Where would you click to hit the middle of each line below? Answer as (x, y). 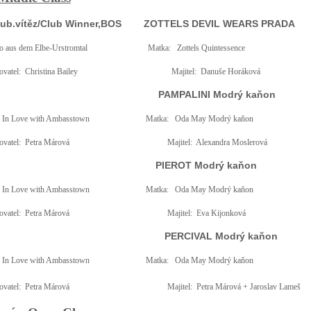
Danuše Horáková (230, 72)
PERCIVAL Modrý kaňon (221, 236)
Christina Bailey (51, 72)
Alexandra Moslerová (231, 142)
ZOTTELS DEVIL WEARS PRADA (220, 24)
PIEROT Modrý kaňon (206, 165)
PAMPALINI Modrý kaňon (217, 94)
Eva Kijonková (221, 213)
